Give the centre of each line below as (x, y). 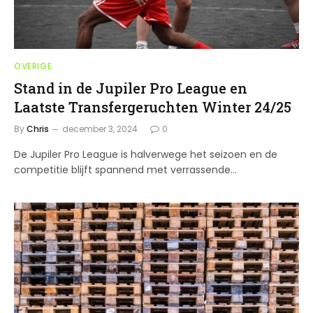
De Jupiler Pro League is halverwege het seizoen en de (146, 154)
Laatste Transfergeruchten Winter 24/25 (153, 107)
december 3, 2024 (100, 129)
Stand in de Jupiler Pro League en (131, 88)
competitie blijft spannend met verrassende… (125, 170)
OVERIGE (33, 66)
